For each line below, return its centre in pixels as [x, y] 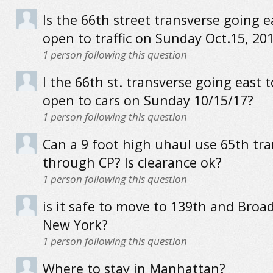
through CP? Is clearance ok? [132, 162]
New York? [75, 225]
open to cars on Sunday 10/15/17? [148, 100]
